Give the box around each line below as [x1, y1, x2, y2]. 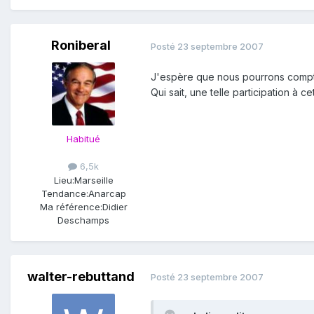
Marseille [74, 174, 114, 186]
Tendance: [41, 187, 88, 199]
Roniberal [50, 38, 111, 53]
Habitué [67, 133, 100, 145]
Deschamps [57, 214, 109, 226]
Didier [102, 200, 128, 212]
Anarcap [88, 187, 126, 199]
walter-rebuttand [27, 268, 135, 284]
